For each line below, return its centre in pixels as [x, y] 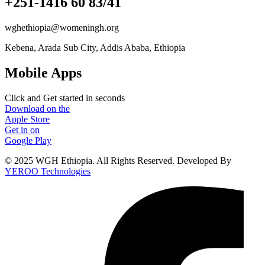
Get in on [22, 130]
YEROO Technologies [48, 172]
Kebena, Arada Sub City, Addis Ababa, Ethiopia [95, 48]
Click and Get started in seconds [65, 98]
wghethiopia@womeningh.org [62, 28]
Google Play [28, 141]
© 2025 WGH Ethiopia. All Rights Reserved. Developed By [118, 161]
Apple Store [27, 119]
